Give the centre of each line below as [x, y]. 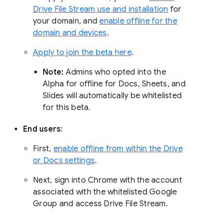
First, [43, 149]
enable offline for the [138, 21]
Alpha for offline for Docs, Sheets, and [114, 84]
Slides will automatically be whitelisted [112, 96]
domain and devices [70, 33]
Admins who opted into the [115, 72]
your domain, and [66, 21]
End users [42, 129]
